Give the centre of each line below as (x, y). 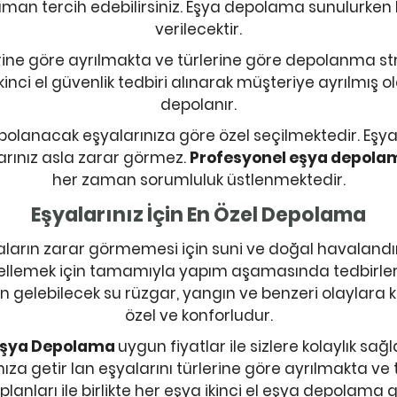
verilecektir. (198, 29)
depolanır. (198, 105)
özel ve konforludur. (198, 315)
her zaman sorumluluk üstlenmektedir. (198, 180)
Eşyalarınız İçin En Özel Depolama (198, 215)
